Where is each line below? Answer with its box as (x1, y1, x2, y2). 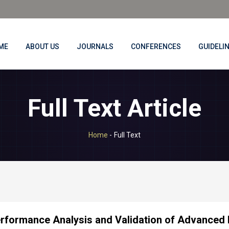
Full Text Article (28, 94, 201, 123)
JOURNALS (77, 42, 113, 51)
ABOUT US (26, 42, 59, 51)
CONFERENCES (131, 42, 181, 51)
